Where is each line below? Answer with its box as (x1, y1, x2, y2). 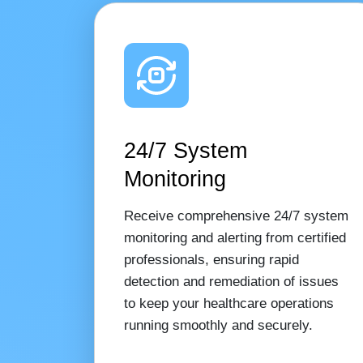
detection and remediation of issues (123, 273, 339, 289)
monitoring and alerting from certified (123, 229, 346, 246)
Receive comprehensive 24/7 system (123, 207, 348, 224)
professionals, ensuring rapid (123, 251, 299, 267)
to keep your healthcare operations (123, 295, 334, 311)
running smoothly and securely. (123, 317, 313, 333)
